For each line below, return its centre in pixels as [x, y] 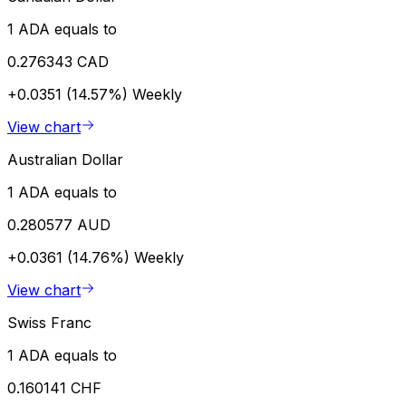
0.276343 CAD [58, 61]
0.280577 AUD [59, 224]
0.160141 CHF [54, 387]
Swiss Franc [49, 322]
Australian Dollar [65, 159]
